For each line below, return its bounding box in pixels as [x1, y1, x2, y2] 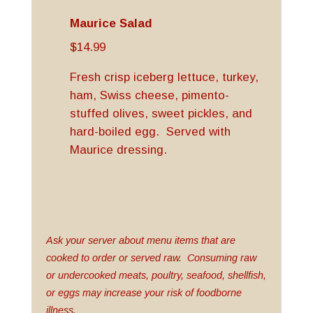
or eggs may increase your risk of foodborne [45, 287, 242, 298]
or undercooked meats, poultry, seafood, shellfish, [45, 270, 266, 281]
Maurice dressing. [69, 143, 167, 156]
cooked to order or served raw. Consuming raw [45, 252, 256, 263]
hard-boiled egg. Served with [69, 125, 231, 138]
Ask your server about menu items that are [45, 235, 235, 246]
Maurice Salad [69, 16, 152, 30]
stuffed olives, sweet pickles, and [69, 107, 252, 120]
